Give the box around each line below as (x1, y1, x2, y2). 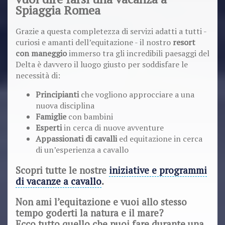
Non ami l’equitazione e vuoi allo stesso (16, 195, 187, 208)
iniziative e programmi (109, 164, 207, 176)
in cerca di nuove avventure (62, 122, 164, 134)
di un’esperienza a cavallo (36, 144, 129, 156)
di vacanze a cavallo (16, 175, 101, 187)
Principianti (36, 89, 79, 100)
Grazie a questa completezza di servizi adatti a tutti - (16, 26, 206, 37)
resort (173, 37, 195, 48)
